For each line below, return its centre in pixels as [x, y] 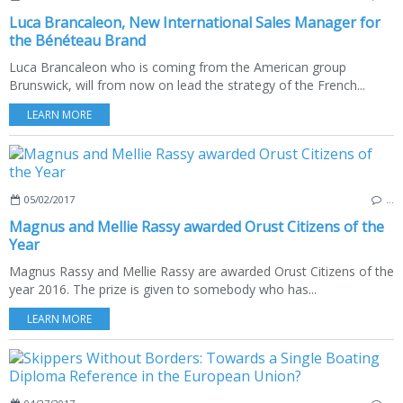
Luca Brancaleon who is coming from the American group [178, 67]
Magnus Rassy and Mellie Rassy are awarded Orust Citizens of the [201, 271]
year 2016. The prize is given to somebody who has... [163, 289]
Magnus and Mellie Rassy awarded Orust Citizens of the [197, 226]
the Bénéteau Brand [77, 40]
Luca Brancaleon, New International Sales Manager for [195, 22]
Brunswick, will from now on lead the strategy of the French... [187, 85]
